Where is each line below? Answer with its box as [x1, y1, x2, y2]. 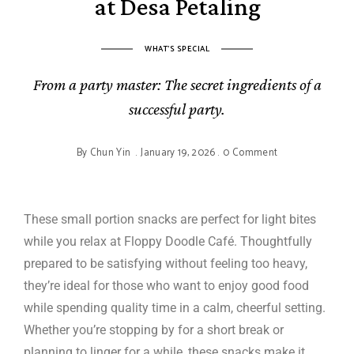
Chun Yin [89, 144, 131, 161]
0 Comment [223, 144, 278, 161]
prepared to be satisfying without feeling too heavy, [24, 255, 307, 271]
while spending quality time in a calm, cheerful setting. [24, 299, 326, 315]
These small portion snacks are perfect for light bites [24, 211, 316, 227]
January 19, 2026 [141, 144, 216, 161]
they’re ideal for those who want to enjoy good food [24, 277, 309, 293]
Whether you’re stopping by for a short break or [24, 322, 284, 337]
